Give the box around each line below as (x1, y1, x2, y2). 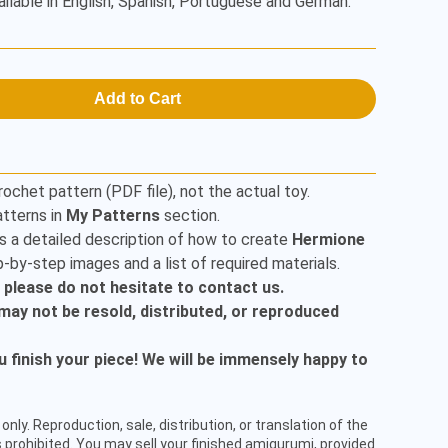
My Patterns (66, 206, 160, 225)
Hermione (292, 230, 365, 249)
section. (160, 206, 220, 225)
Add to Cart (94, 90, 181, 107)
